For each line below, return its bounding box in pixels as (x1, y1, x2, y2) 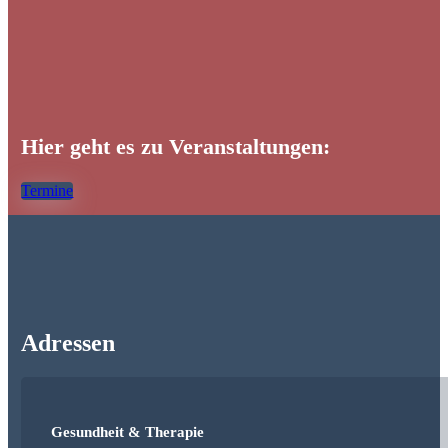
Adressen (21, 330, 116, 357)
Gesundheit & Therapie (51, 422, 205, 440)
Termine (21, 182, 74, 200)
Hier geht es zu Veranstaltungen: (21, 134, 331, 160)
